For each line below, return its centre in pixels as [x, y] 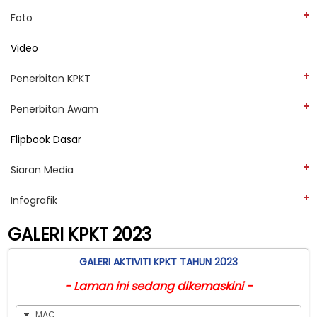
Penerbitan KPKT [51, 78]
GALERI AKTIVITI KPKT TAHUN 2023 [158, 262]
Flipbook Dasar [46, 139]
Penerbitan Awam [54, 109]
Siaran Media [42, 169]
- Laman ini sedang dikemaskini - [158, 286]
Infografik [34, 200]
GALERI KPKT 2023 [80, 235]
